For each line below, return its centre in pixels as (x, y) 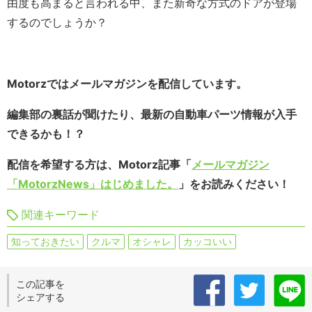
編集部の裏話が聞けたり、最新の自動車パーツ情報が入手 (152, 115)
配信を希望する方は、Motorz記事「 (99, 165)
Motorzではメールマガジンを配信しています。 (127, 84)
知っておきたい (45, 242)
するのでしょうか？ (57, 23)
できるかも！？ (46, 134)
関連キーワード (61, 215)
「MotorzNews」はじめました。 (93, 184)
